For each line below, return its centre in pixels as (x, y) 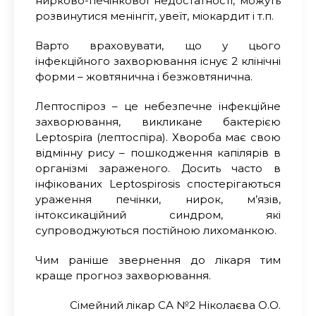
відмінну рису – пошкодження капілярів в (158, 152)
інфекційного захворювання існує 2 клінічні (158, 61)
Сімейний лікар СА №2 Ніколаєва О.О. (175, 305)
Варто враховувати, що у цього (158, 45)
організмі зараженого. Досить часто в (158, 168)
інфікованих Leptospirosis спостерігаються (158, 183)
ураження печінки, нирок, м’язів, (158, 199)
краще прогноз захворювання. (123, 275)
